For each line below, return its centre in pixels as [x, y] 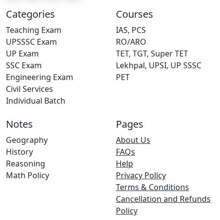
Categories [30, 14]
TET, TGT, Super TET [152, 54]
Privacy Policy [141, 176]
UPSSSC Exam [31, 42]
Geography [27, 140]
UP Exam [22, 54]
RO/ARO [131, 42]
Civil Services [29, 89]
